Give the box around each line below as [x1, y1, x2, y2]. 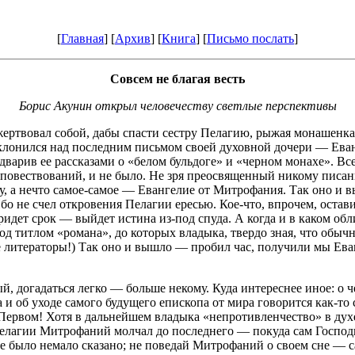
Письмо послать [207, 32, 294, 45]
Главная [61, 32, 104, 45]
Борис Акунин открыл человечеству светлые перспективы [18, 99, 337, 113]
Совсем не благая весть [110, 72, 245, 86]
